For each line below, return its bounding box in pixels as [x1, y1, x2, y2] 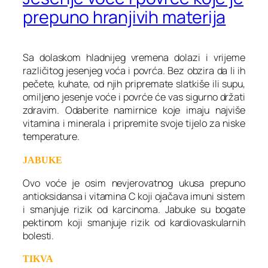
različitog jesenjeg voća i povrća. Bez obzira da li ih [23, 64, 245, 78]
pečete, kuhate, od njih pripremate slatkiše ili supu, [23, 77, 245, 91]
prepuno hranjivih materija [23, 5, 226, 29]
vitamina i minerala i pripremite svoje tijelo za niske [23, 117, 245, 130]
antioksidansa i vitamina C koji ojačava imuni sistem [23, 189, 245, 203]
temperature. [23, 130, 80, 144]
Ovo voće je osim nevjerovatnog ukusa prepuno [23, 176, 245, 190]
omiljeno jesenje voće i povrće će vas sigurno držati [23, 90, 245, 104]
